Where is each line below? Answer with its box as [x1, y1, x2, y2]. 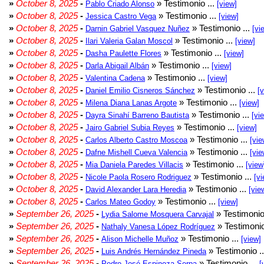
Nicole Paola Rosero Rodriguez [85, 173, 192, 181]
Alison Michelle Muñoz [101, 235, 179, 243]
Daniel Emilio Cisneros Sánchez [85, 86, 195, 95]
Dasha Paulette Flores [85, 49, 161, 58]
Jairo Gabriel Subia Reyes [85, 123, 174, 132]
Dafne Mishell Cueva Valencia [85, 148, 187, 157]
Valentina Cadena [85, 74, 145, 82]
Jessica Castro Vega [85, 12, 156, 21]
